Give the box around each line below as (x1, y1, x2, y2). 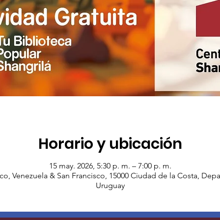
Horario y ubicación (38, 134, 182, 154)
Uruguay (95, 181, 125, 190)
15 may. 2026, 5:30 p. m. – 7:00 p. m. (49, 161, 171, 170)
